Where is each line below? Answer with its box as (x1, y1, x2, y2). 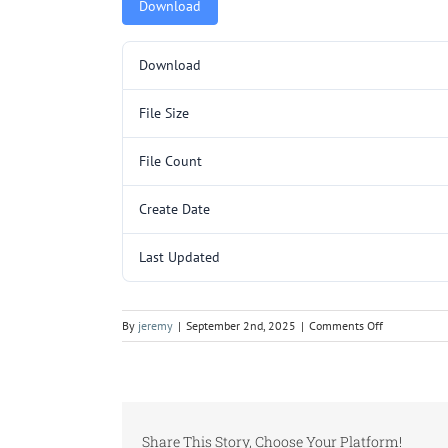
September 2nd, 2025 (186, 317, 296, 333)
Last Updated (139, 247, 220, 266)
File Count (139, 151, 202, 170)
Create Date (139, 199, 210, 218)
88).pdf (382, 416, 418, 432)
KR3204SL (382, 336, 435, 352)
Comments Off (309, 317, 383, 333)
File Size (139, 103, 189, 122)
